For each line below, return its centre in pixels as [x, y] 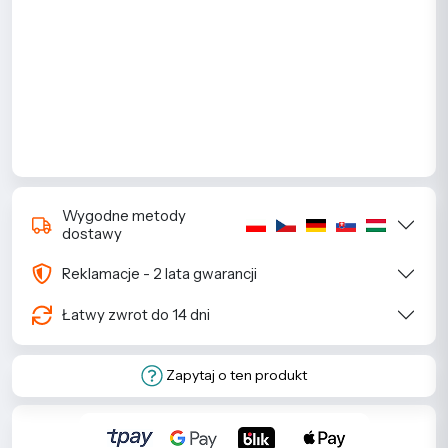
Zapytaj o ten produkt [236, 374]
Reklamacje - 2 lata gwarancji [159, 273]
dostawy [92, 234]
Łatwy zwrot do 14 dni [136, 314]
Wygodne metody [124, 216]
